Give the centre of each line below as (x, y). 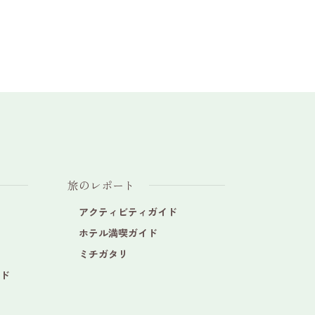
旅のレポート (101, 185)
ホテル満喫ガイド (118, 233)
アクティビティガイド (128, 212)
